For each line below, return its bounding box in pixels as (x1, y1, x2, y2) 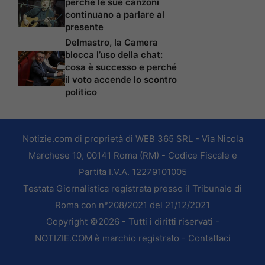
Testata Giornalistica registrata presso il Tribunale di (23, 182, 242, 194)
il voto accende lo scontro (65, 73, 177, 85)
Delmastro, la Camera (65, 36, 158, 48)
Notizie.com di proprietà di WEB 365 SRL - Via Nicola (22, 132, 243, 144)
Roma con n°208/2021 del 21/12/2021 (55, 199, 210, 211)
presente (65, 21, 104, 33)
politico (65, 86, 97, 98)
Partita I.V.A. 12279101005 (78, 166, 187, 177)
